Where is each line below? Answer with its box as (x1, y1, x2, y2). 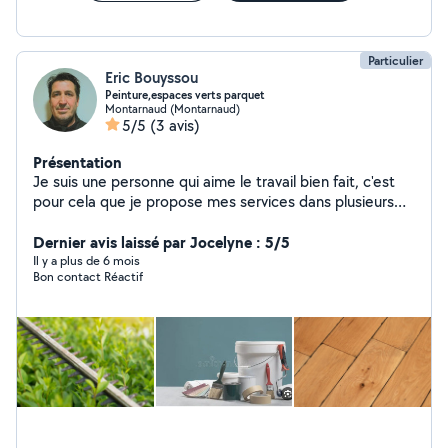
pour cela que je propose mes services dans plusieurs (33, 191, 394, 212)
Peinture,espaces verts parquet (105, 87, 265, 103)
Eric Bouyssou (105, 67, 198, 88)
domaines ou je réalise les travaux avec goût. (33, 211, 335, 232)
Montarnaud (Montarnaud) (105, 101, 240, 116)
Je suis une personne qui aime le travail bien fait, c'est (33, 171, 395, 192)
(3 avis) (150, 115, 200, 136)
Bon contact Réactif (33, 268, 143, 285)
